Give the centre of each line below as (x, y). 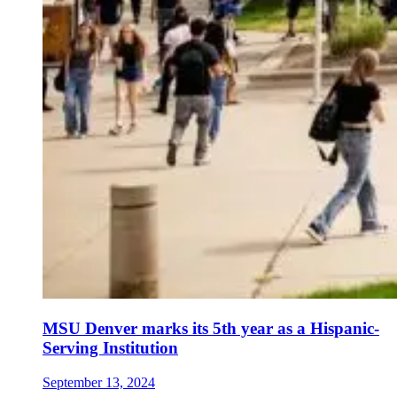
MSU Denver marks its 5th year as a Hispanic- (211, 328)
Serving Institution (110, 347)
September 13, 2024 (99, 382)
